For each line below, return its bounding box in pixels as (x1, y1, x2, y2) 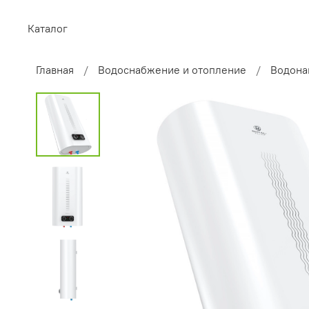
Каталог (28, 21, 68, 36)
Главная (36, 63, 74, 77)
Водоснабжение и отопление (98, 63, 246, 77)
